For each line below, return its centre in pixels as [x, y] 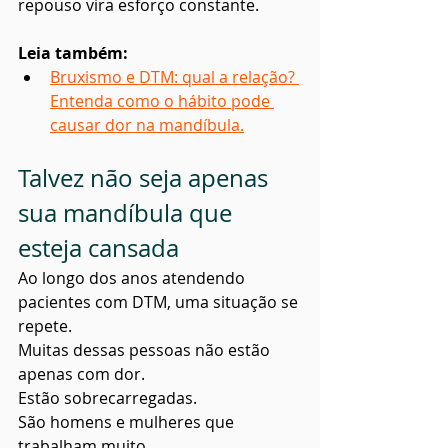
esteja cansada [98, 248]
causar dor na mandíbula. [147, 125]
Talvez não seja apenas [146, 178]
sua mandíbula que [128, 213]
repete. [45, 326]
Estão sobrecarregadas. [107, 398]
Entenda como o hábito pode [162, 101]
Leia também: [73, 53]
